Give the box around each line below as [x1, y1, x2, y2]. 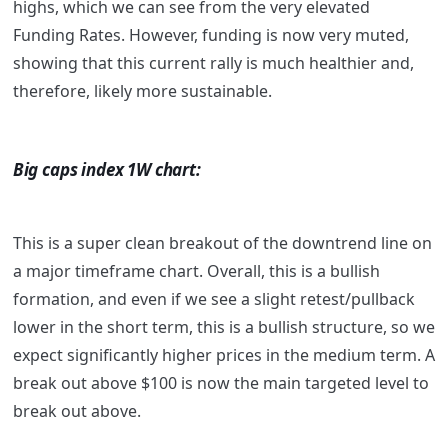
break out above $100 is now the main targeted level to [12, 372, 429, 395]
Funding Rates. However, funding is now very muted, [12, 24, 409, 47]
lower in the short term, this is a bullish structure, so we [12, 316, 435, 339]
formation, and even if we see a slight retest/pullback [12, 288, 415, 311]
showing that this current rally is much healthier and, [12, 52, 414, 75]
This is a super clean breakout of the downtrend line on [12, 232, 432, 255]
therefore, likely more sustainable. [12, 80, 272, 103]
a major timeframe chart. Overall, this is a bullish [12, 260, 380, 283]
